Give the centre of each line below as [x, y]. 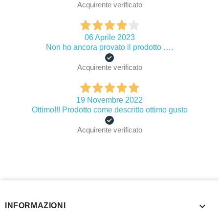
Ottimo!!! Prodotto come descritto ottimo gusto [109, 110]
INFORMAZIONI [35, 206]
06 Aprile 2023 [109, 38]
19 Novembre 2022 [109, 100]
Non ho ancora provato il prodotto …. [109, 47]
